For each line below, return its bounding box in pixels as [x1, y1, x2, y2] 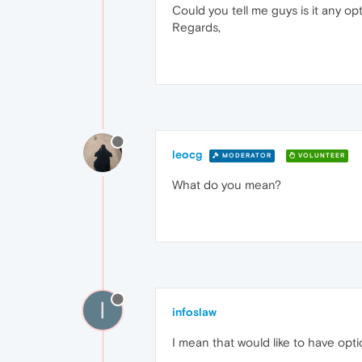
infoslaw [172, 305, 217, 318]
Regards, [172, 20, 221, 34]
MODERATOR [220, 151, 271, 159]
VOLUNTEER [296, 151, 345, 159]
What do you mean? [172, 178, 281, 192]
